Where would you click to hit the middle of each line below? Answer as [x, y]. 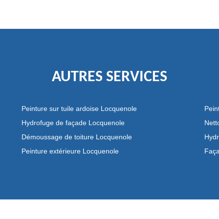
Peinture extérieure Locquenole [70, 151]
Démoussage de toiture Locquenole [77, 137]
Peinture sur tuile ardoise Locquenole [79, 109]
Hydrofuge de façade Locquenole [73, 123]
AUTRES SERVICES [109, 77]
